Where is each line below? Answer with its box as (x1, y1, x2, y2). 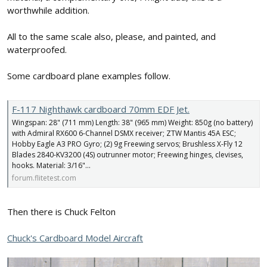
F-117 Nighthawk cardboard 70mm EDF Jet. (12, 103, 190, 115)
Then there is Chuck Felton (7, 206, 116, 218)
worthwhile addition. (7, 4, 89, 17)
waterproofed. (7, 44, 67, 56)
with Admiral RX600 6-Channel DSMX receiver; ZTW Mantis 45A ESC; (12, 128, 236, 138)
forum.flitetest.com (12, 172, 76, 183)
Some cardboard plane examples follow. (7, 70, 170, 82)
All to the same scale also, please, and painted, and (7, 30, 216, 43)
